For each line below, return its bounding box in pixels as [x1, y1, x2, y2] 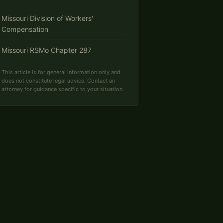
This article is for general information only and [1, 69, 120, 76]
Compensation [1, 25, 48, 33]
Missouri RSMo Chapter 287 [1, 46, 92, 54]
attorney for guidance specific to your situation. [1, 86, 124, 93]
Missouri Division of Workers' [1, 14, 93, 22]
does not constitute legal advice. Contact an [1, 77, 115, 84]
